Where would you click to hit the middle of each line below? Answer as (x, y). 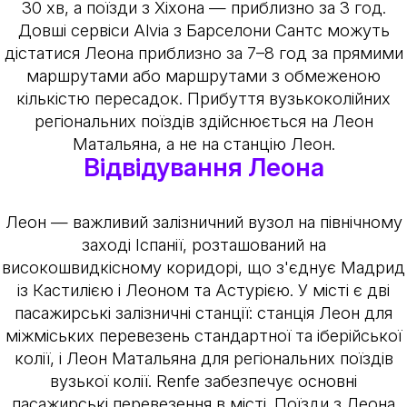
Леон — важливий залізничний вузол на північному (203, 222)
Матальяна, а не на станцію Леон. (203, 143)
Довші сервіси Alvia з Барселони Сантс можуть (203, 30)
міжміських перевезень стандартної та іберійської (203, 336)
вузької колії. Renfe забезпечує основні (203, 381)
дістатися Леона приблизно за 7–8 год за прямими (203, 52)
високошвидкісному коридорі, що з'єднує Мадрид (203, 268)
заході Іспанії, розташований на (203, 245)
